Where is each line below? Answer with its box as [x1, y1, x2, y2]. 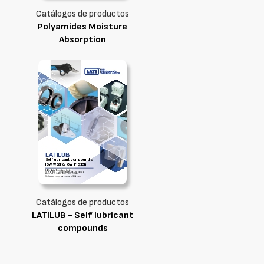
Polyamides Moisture [38, 21, 127, 32]
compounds [57, 223, 108, 234]
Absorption [59, 34, 106, 45]
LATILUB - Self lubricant [31, 210, 134, 221]
